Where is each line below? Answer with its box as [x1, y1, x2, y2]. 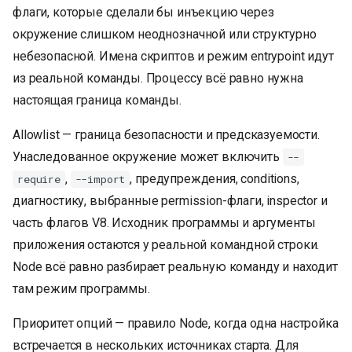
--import [75, 171, 126, 186]
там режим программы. [13, 281, 150, 297]
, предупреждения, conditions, [130, 171, 299, 187]
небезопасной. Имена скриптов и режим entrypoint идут [13, 49, 334, 64]
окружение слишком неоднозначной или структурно [13, 27, 317, 42]
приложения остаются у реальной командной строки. [13, 237, 320, 253]
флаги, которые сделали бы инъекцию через [13, 5, 274, 20]
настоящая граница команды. [13, 93, 181, 108]
